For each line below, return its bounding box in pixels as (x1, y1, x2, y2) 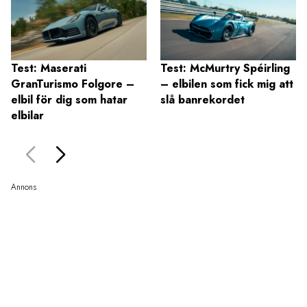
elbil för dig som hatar (11, 91, 127, 108)
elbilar (11, 107, 44, 123)
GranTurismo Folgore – (11, 75, 134, 92)
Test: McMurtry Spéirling (160, 60, 290, 76)
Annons (11, 181, 36, 194)
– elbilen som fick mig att (160, 75, 293, 92)
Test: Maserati (11, 60, 86, 76)
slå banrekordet (160, 91, 245, 108)
